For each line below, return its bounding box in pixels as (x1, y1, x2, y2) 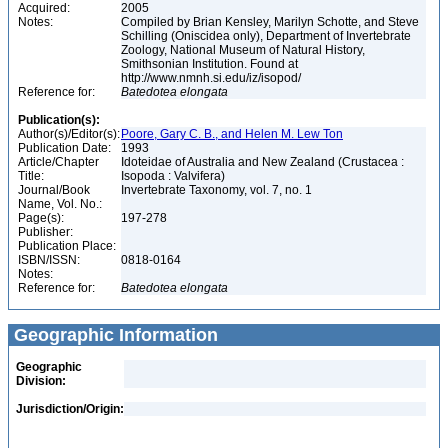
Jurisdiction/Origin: (16, 402, 124, 416)
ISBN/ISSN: (18, 253, 80, 267)
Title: (18, 169, 44, 183)
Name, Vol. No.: (18, 197, 102, 211)
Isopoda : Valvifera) (121, 169, 228, 183)
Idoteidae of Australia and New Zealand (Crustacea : (121, 155, 404, 169)
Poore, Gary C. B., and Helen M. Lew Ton (121, 127, 343, 141)
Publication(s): (18, 113, 100, 127)
